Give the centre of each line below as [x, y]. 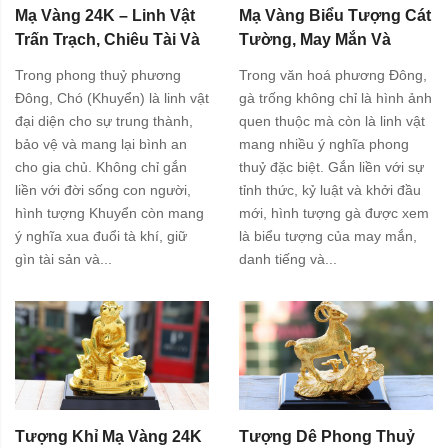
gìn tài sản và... [63, 258]
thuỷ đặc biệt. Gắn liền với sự [331, 166]
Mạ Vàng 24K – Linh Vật [105, 16]
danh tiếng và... [288, 258]
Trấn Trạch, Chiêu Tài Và [107, 40]
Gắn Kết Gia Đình [80, 64]
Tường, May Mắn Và [315, 40]
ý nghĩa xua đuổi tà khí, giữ [101, 235]
